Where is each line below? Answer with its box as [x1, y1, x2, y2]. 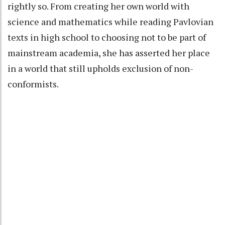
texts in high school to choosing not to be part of [8, 31, 206, 44]
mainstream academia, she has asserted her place [8, 47, 210, 59]
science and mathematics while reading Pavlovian [8, 16, 213, 28]
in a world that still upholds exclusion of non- [8, 62, 193, 75]
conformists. [8, 78, 59, 90]
